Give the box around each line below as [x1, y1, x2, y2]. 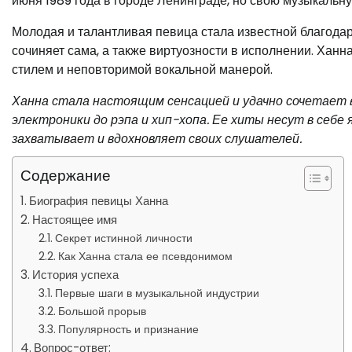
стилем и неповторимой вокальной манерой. [12, 60, 273, 79]
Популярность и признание [57, 321, 199, 337]
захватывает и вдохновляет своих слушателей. [12, 130, 302, 148]
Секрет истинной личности [54, 230, 192, 246]
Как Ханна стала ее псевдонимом [57, 248, 233, 264]
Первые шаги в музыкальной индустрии [54, 285, 259, 301]
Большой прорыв [57, 303, 146, 319]
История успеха [32, 266, 119, 283]
